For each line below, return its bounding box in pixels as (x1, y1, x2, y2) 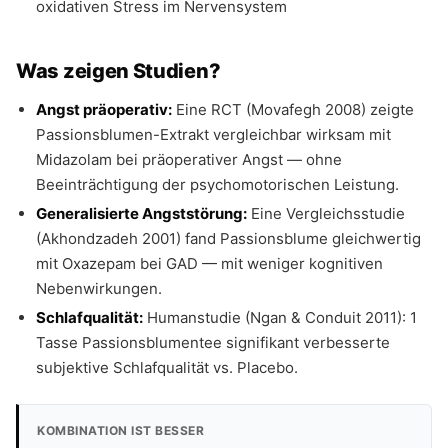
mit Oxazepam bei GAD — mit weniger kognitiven (36, 254, 383, 273)
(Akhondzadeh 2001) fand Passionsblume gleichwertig (36, 229, 421, 248)
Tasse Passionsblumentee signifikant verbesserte (36, 333, 390, 352)
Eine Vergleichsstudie (247, 204, 405, 223)
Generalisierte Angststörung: (36, 204, 247, 223)
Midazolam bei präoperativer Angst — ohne (36, 150, 342, 169)
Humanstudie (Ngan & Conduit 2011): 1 (143, 308, 417, 327)
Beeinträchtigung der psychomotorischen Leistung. (36, 175, 399, 194)
